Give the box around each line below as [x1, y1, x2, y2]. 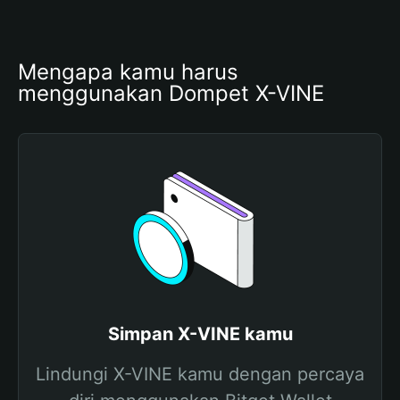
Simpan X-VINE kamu [107, 323, 293, 345]
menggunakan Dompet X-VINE [18, 80, 324, 106]
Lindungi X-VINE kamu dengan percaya [36, 363, 364, 385]
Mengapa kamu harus [18, 59, 238, 85]
